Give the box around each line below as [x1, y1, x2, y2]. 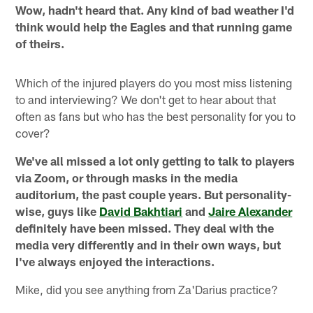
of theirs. [15, 36, 65, 51]
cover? [15, 126, 51, 140]
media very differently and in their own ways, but [15, 238, 282, 252]
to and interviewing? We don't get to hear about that [15, 92, 277, 107]
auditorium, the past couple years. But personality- [15, 187, 292, 202]
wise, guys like [15, 204, 100, 219]
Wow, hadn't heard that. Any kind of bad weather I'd [15, 3, 295, 17]
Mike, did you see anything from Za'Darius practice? [15, 282, 279, 297]
